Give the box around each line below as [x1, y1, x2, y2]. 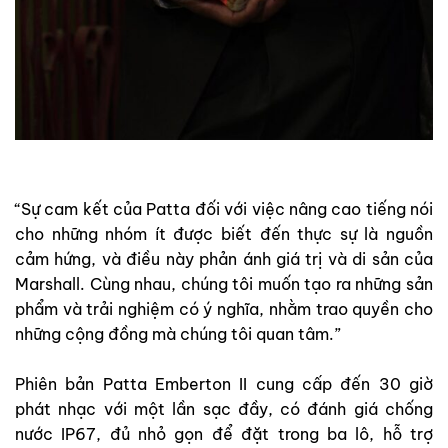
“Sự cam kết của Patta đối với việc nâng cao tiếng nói [15, 199, 433, 220]
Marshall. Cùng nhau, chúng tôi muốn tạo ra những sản [15, 274, 433, 295]
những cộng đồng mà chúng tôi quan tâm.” [15, 324, 341, 345]
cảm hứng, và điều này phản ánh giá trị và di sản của [15, 249, 433, 270]
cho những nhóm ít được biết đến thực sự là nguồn [15, 224, 433, 245]
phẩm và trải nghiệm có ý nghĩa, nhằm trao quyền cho [15, 299, 433, 320]
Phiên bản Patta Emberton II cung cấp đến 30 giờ [15, 374, 433, 395]
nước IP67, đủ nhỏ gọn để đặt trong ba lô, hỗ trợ [15, 424, 433, 445]
